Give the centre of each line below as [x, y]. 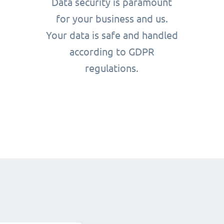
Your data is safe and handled [112, 35]
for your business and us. [112, 18]
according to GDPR [112, 51]
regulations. [112, 68]
